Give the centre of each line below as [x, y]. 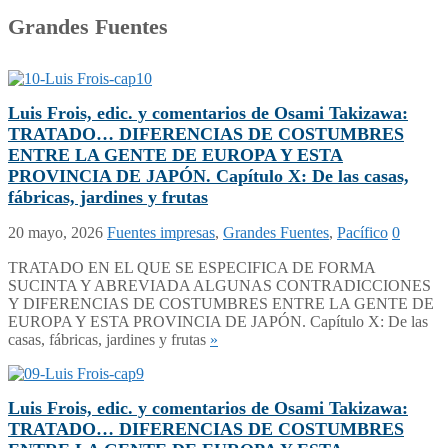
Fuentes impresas [161, 232]
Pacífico [362, 232]
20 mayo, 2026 [55, 232]
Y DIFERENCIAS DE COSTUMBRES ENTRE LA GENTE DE [221, 303]
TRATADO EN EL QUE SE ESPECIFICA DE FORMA [191, 267]
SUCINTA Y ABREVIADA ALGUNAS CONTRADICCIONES [219, 285]
